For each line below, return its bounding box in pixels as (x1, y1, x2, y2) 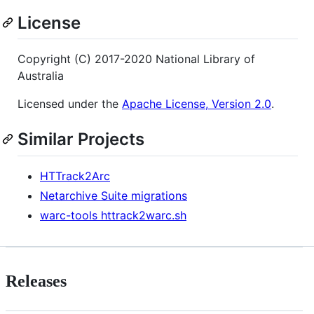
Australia (18, 69, 64, 83)
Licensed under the (18, 97, 122, 111)
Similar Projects (18, 129, 144, 150)
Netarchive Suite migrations (40, 188, 187, 203)
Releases (6, 272, 67, 291)
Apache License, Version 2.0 (122, 97, 271, 111)
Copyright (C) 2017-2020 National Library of (18, 52, 255, 67)
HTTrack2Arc (40, 168, 110, 183)
